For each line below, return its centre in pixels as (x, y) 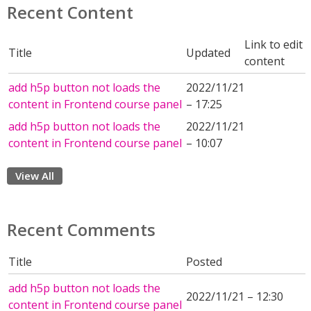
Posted (204, 262)
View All (35, 176)
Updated (208, 53)
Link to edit (274, 44)
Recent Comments (81, 229)
